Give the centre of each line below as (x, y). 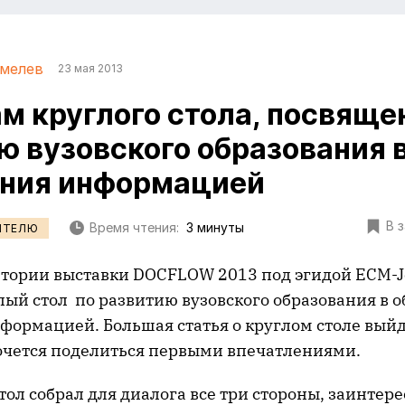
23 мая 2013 (90, 68)
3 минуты (216, 228)
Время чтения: (135, 228)
